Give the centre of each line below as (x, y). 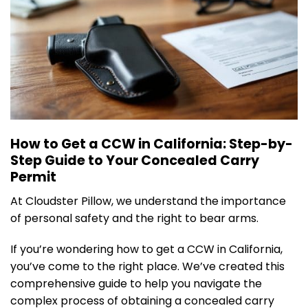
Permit (33, 177)
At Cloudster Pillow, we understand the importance (148, 201)
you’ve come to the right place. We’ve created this (147, 267)
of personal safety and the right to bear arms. (134, 218)
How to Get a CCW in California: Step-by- (152, 144)
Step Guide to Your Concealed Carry (135, 161)
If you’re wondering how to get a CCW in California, (146, 250)
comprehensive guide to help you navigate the (136, 284)
